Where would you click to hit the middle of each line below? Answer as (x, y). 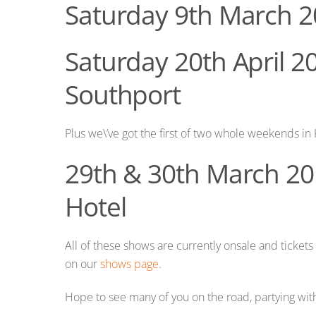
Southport (123, 94)
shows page (129, 264)
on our (83, 264)
